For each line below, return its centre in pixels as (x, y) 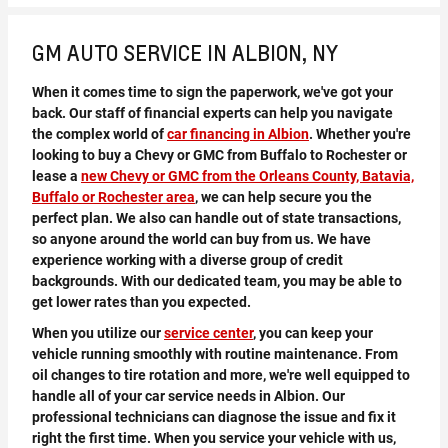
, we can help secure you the (283, 197)
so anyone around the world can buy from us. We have (201, 239)
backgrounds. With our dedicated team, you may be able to (217, 281)
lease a (56, 176)
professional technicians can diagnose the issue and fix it (214, 417)
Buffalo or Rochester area (113, 197)
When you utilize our (98, 333)
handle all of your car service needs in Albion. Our (188, 396)
